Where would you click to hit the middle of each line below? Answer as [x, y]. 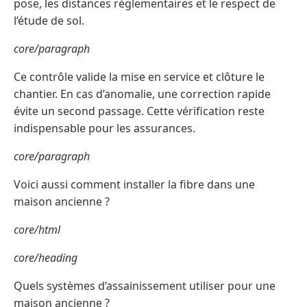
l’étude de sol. [49, 21]
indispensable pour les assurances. [105, 128]
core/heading [46, 258]
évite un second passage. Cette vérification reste [139, 111]
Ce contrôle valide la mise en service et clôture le [139, 77]
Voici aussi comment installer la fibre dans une [134, 185]
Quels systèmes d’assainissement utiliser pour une [145, 286]
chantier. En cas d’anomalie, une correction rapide [142, 94]
